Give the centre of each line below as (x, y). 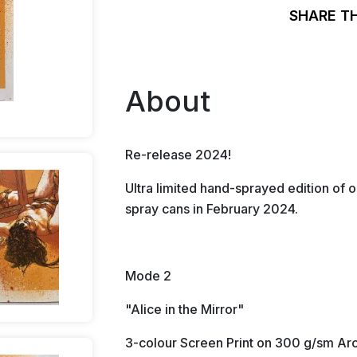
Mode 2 (148, 276)
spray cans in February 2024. (213, 209)
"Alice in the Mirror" (184, 309)
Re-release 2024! (178, 155)
